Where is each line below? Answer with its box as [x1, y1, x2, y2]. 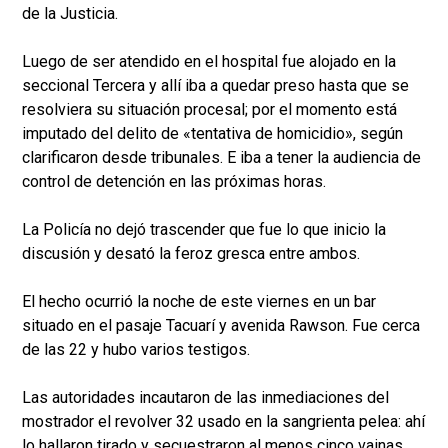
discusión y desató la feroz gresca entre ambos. [22, 244, 360, 264]
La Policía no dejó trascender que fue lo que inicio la [22, 220, 386, 240]
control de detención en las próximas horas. [22, 172, 326, 192]
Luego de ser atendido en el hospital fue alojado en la [22, 52, 396, 72]
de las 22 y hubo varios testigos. [22, 340, 250, 360]
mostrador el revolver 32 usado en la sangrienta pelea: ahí [22, 412, 425, 432]
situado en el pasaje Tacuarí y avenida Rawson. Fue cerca [22, 316, 420, 336]
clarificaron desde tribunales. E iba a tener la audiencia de [22, 148, 421, 168]
